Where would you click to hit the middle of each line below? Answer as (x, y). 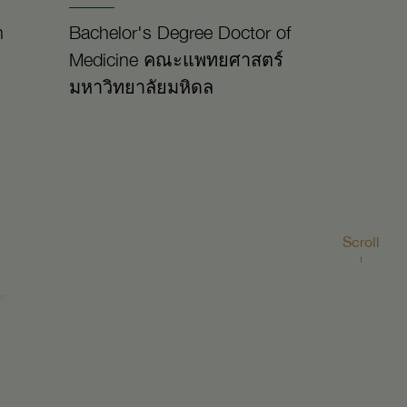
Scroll (361, 241)
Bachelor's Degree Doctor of (180, 32)
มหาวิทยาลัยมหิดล (141, 87)
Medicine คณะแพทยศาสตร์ (176, 60)
